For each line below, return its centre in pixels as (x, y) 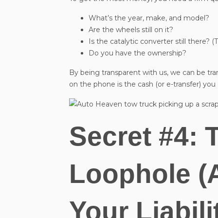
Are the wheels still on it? (131, 29)
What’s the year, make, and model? (149, 18)
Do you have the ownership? (137, 53)
